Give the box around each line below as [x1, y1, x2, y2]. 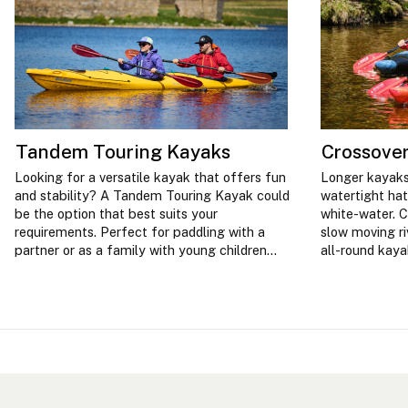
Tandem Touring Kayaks [15, 140, 230, 164]
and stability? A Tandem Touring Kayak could [15, 187, 290, 203]
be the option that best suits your [15, 205, 218, 221]
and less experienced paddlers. [15, 260, 199, 276]
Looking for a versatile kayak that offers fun [15, 168, 286, 185]
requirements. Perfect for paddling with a [15, 223, 265, 240]
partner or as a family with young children [15, 241, 267, 258]
